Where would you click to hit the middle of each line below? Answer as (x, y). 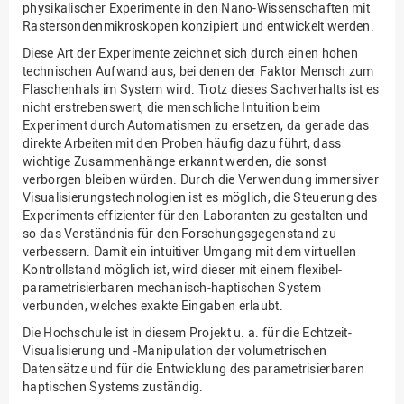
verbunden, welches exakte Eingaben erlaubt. (153, 306)
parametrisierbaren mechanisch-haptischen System (172, 288)
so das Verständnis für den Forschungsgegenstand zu (179, 234)
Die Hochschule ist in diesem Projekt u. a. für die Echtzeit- (187, 333)
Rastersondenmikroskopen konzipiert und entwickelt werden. (199, 26)
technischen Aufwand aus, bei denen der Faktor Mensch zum (198, 71)
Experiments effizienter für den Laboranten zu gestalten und (196, 216)
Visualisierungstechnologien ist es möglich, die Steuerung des (200, 197)
